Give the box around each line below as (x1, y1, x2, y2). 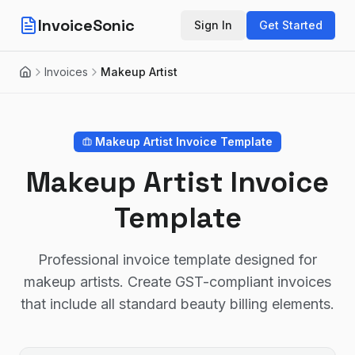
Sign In (194, 18, 232, 32)
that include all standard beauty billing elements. (21, 296, 334, 312)
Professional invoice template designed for (38, 251, 317, 268)
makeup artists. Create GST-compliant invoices (24, 273, 331, 290)
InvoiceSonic (38, 15, 135, 36)
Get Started (259, 18, 323, 32)
